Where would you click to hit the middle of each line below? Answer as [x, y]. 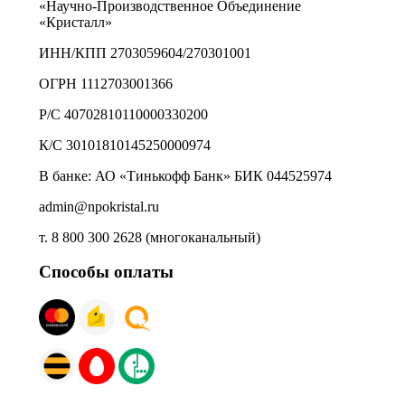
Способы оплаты [106, 272]
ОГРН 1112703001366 [106, 83]
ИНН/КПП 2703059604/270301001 [145, 52]
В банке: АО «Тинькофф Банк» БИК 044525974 [185, 175]
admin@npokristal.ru [99, 206]
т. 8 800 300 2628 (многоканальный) [150, 237]
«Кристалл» [75, 22]
